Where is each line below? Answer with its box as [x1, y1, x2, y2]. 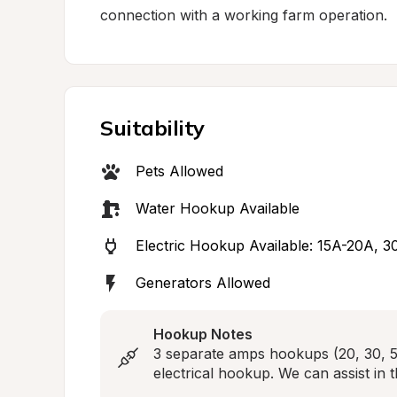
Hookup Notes [153, 325, 253, 343]
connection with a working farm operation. [100, 6, 387, 24]
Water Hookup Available [136, 199, 300, 217]
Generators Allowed [136, 274, 270, 292]
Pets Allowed [136, 162, 223, 180]
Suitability [100, 114, 205, 141]
